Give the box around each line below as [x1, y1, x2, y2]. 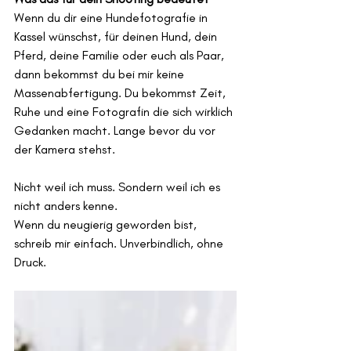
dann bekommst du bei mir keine [14, 67, 187, 82]
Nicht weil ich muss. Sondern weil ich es [14, 179, 223, 195]
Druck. [14, 255, 46, 270]
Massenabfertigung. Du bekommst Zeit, [14, 85, 229, 101]
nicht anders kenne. [14, 198, 118, 214]
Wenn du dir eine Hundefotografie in [14, 10, 211, 26]
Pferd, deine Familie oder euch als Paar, [14, 48, 227, 63]
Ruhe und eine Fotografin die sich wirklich [14, 104, 236, 120]
